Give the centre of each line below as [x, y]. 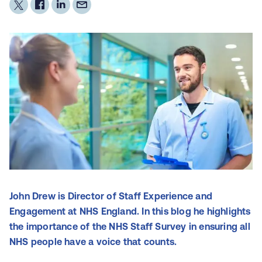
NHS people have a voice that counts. [93, 242]
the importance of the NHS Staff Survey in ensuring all [130, 226]
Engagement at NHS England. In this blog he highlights [130, 211]
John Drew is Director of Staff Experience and [111, 196]
